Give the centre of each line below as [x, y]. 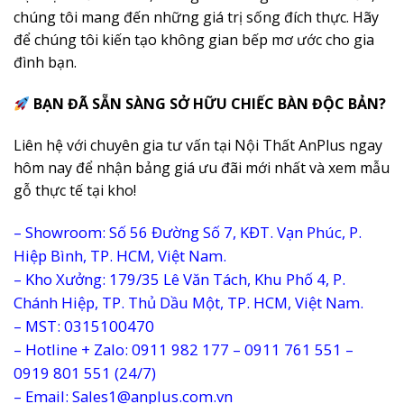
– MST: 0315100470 [84, 326]
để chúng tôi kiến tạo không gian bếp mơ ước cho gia [194, 40]
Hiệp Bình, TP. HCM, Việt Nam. [120, 255]
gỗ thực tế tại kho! [75, 190]
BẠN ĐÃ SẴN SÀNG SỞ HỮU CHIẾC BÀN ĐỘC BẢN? [208, 103]
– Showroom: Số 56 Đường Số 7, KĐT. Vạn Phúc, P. [188, 232]
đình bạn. [45, 63]
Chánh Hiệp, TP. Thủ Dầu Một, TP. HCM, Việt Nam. [188, 302]
